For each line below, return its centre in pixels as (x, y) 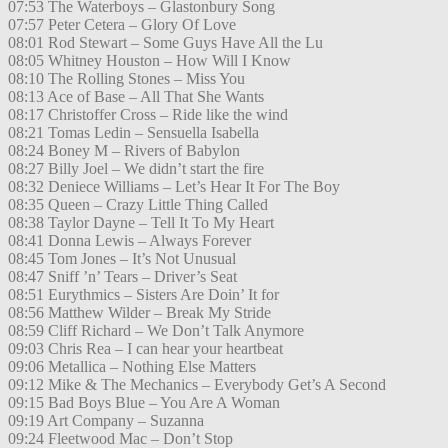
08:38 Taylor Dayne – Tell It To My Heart (141, 223)
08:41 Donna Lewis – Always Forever (129, 241)
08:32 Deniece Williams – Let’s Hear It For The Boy (174, 187)
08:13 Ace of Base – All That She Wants (136, 97)
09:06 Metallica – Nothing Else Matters (132, 367)
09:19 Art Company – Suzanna (106, 421)
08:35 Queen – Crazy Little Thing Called (138, 205)
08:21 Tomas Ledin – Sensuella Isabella (133, 133)
